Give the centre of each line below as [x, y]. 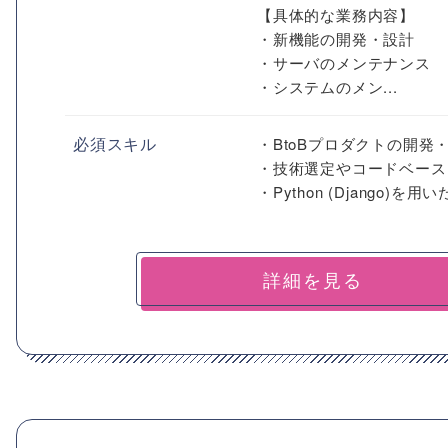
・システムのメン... [327, 86]
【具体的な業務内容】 [336, 14]
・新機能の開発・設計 [336, 38]
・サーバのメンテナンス [344, 62]
